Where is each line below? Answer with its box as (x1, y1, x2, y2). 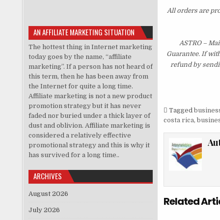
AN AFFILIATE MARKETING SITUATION (33, 26, 135, 37)
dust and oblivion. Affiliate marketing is (28, 121, 150, 129)
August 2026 (28, 190, 68, 197)
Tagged (167, 107, 194, 114)
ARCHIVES (33, 170, 62, 181)
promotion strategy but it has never (28, 102, 141, 110)
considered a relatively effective (28, 131, 131, 139)
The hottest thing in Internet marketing (28, 43, 152, 51)
